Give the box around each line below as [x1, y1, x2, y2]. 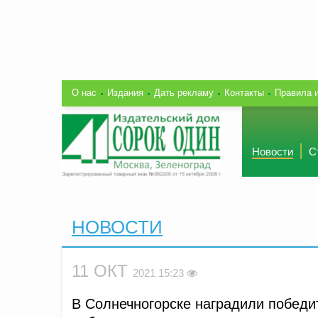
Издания [107, 87, 143, 98]
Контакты [224, 87, 264, 98]
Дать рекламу [154, 87, 214, 98]
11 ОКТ [72, 261, 133, 280]
